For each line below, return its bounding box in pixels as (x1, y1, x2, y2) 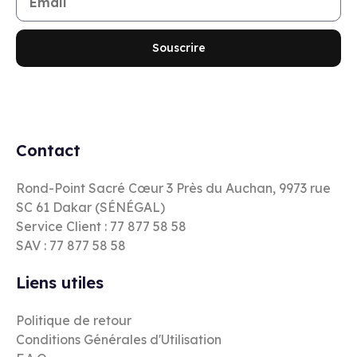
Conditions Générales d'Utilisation (16, 331, 222, 347)
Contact (16, 139, 80, 160)
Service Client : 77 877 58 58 (16, 218, 186, 234)
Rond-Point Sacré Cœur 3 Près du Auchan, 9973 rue (16, 179, 331, 196)
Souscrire (151, 41, 206, 56)
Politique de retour (16, 312, 131, 328)
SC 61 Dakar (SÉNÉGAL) (16, 198, 165, 215)
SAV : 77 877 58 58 (16, 237, 126, 253)
